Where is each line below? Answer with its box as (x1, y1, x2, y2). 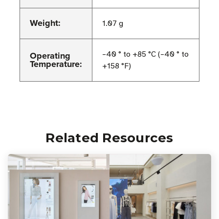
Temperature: (30, 58, 82, 71)
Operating (30, 49, 70, 63)
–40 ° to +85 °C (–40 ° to (102, 49, 189, 60)
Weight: (30, 17, 61, 30)
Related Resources (45, 130, 174, 146)
